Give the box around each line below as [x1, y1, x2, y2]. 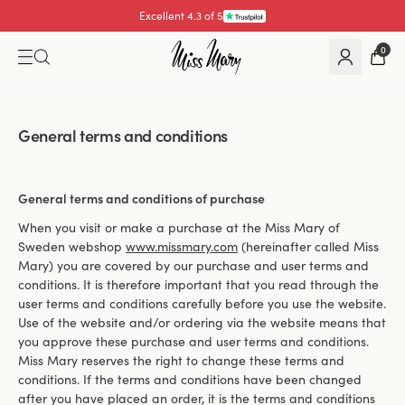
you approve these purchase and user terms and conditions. [18, 333, 369, 350]
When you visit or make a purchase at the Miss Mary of [18, 219, 340, 236]
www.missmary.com [126, 238, 238, 255]
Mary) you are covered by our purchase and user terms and [18, 257, 369, 274]
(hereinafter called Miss [238, 238, 379, 255]
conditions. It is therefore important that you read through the [18, 276, 379, 293]
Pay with [182, 18, 223, 33]
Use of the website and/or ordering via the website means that [18, 314, 386, 331]
